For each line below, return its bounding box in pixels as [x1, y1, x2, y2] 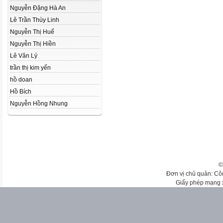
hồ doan [10, 76, 32, 83]
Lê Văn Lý [10, 52, 37, 59]
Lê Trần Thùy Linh [10, 16, 59, 23]
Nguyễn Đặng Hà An [10, 4, 66, 11]
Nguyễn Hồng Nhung [10, 100, 68, 107]
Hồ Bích [10, 88, 31, 95]
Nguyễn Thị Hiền [10, 40, 56, 47]
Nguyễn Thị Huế [10, 28, 54, 35]
